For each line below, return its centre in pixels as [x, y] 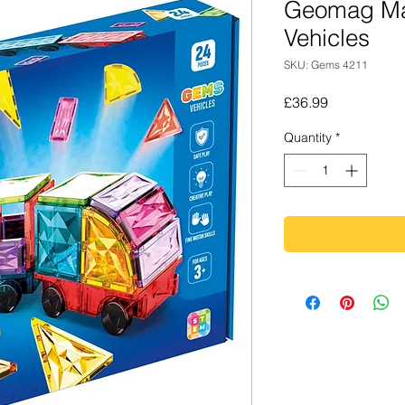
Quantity [308, 137]
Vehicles [327, 38]
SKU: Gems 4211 [326, 65]
